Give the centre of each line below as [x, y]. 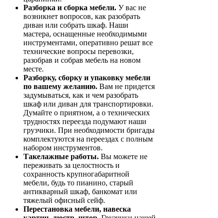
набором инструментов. [63, 148]
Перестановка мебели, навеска [77, 209]
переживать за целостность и [72, 165]
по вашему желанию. [60, 87]
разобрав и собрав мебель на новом [82, 60]
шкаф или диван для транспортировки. [88, 104]
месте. [34, 69]
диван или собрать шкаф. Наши [76, 25]
